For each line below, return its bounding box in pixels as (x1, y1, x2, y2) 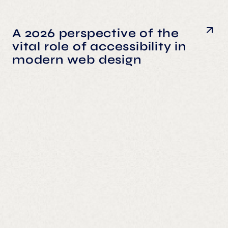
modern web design (12, 52, 141, 67)
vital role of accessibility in (12, 39, 186, 54)
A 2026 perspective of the (12, 25, 179, 41)
